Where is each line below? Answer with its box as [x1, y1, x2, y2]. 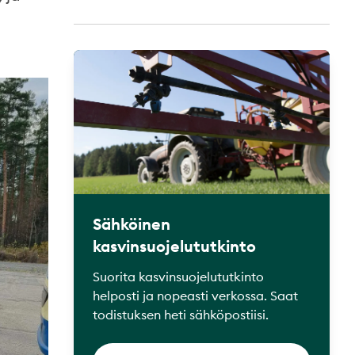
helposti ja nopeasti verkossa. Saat [93, 287, 298, 303]
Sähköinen [93, 213, 170, 234]
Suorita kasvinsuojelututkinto [93, 268, 264, 284]
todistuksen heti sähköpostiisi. [93, 306, 272, 323]
